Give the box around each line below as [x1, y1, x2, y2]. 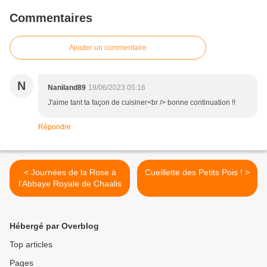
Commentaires [10, 11, 92, 25]
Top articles [10, 240, 52, 250]
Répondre [38, 123, 71, 132]
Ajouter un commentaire [69, 44, 147, 52]
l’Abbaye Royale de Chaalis [18, 179, 122, 189]
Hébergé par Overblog [10, 221, 99, 231]
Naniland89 [48, 83, 86, 92]
